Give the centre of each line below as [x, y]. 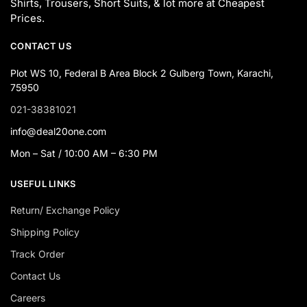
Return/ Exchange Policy [65, 210]
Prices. [27, 19]
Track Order [37, 254]
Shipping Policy [45, 232]
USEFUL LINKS [43, 183]
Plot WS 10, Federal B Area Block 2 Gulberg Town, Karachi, [142, 73]
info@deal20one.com [58, 131]
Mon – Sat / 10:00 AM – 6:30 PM [84, 153]
